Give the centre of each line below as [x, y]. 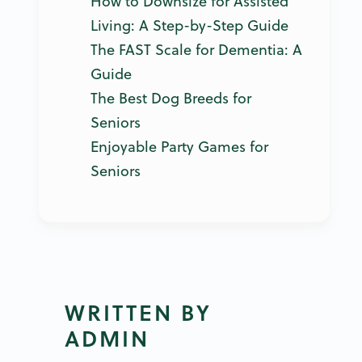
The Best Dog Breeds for [171, 98]
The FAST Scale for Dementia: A [196, 49]
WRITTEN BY [138, 312]
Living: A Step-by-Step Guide [189, 25]
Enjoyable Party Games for [179, 146]
